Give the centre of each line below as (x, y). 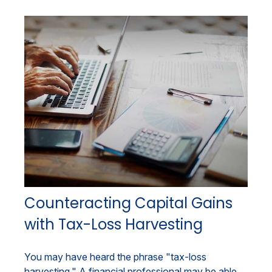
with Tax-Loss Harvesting (114, 224)
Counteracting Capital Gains (128, 203)
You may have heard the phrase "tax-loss (115, 257)
